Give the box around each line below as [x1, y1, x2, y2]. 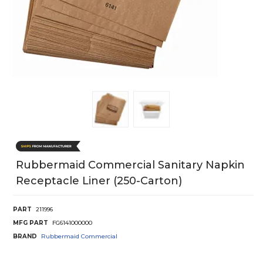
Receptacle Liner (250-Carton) [16, 174, 182, 187]
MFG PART [13, 218, 48, 227]
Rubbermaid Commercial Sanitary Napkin [16, 158, 245, 171]
